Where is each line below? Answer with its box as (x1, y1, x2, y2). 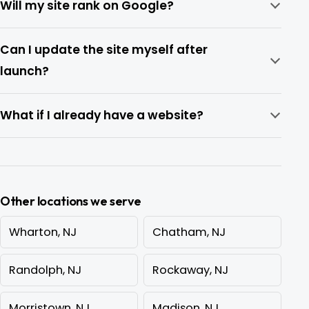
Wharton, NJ (9, 223, 77, 240)
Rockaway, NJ (152, 261, 228, 278)
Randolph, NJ (9, 261, 81, 278)
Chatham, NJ (152, 223, 226, 240)
